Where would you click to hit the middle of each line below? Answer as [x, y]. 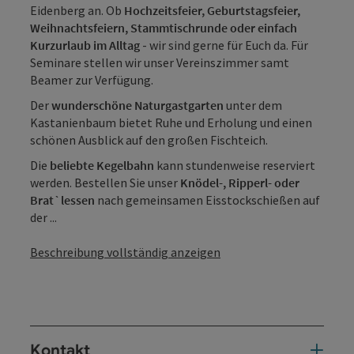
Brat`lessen [62, 200]
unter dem [253, 105]
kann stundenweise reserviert [235, 165]
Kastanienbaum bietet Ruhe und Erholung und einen [171, 122]
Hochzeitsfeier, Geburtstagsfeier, [212, 10]
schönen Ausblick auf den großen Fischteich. [149, 139]
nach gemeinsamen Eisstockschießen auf [207, 200]
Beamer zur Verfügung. [92, 79]
